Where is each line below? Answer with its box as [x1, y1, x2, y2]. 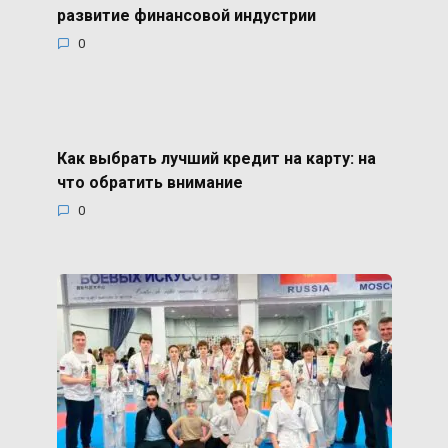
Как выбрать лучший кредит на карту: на [56, 148, 376, 168]
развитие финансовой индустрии [56, 5, 316, 25]
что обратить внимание [56, 172, 243, 192]
